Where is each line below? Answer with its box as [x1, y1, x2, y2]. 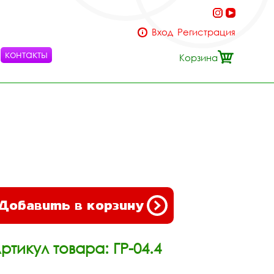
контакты [5, 48, 48, 61]
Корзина [179, 52, 218, 63]
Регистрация [177, 26, 235, 37]
